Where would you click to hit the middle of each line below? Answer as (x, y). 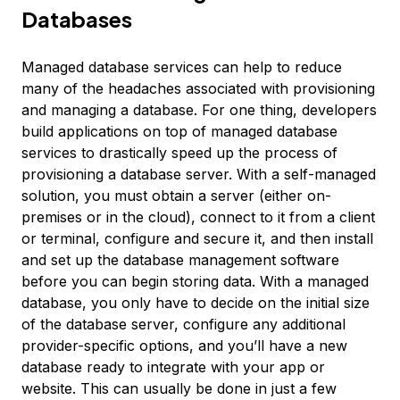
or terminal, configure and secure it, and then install (197, 238)
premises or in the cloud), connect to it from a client (198, 217)
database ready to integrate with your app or (173, 367)
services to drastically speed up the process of (179, 153)
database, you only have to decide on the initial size (196, 303)
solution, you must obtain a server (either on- (176, 196)
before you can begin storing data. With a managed (195, 281)
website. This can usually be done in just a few (179, 388)
